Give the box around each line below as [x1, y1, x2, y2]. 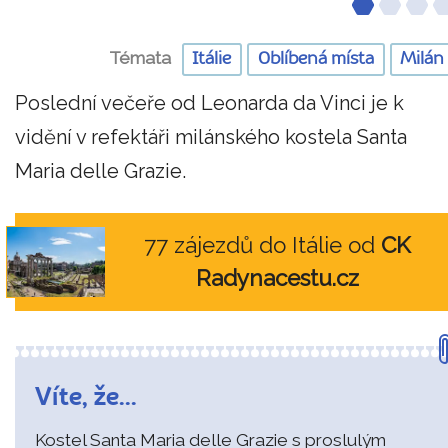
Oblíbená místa [257, 50, 374, 68]
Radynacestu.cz [196, 265, 359, 292]
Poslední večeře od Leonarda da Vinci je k [15, 91, 404, 116]
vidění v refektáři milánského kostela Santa [15, 125, 407, 150]
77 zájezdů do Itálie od [144, 232, 382, 259]
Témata [109, 48, 172, 69]
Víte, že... [35, 386, 143, 412]
